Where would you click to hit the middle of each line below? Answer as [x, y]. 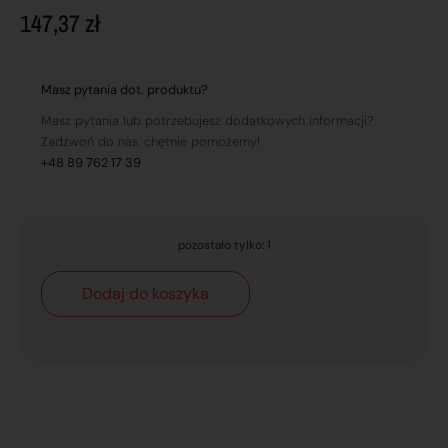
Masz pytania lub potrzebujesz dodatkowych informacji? [207, 121]
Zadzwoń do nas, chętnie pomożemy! [150, 142]
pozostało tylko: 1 [224, 245]
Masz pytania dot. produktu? [124, 90]
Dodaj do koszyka [145, 293]
